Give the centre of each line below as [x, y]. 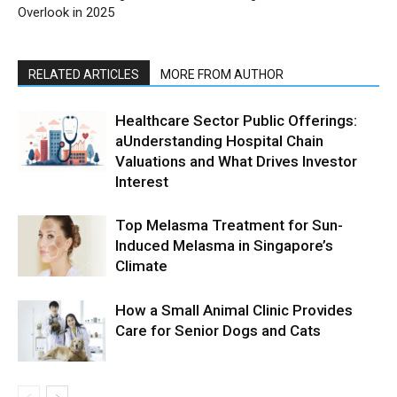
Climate [141, 265]
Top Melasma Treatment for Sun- [229, 225]
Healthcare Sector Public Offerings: [236, 120]
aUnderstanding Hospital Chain [219, 140]
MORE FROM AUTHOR [222, 74]
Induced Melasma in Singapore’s [224, 245]
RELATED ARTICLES [84, 74]
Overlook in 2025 [66, 12]
